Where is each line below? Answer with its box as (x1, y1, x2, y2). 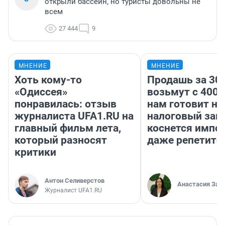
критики (15, 146, 56, 159)
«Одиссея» (15, 86, 67, 98)
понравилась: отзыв (15, 98, 117, 110)
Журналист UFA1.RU (45, 187, 102, 194)
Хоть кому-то (15, 74, 82, 86)
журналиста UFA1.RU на (15, 110, 134, 123)
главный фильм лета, (15, 122, 121, 135)
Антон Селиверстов (45, 177, 104, 185)
